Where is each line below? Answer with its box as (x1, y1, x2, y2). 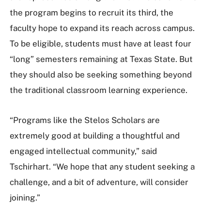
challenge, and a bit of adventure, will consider (10, 177, 188, 187)
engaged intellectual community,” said (10, 146, 157, 156)
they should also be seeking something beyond (10, 69, 192, 79)
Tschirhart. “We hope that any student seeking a (10, 161, 195, 171)
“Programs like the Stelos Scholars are (10, 115, 160, 125)
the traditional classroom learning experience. (10, 85, 187, 95)
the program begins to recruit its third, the (10, 7, 173, 17)
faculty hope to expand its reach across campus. (10, 23, 195, 33)
